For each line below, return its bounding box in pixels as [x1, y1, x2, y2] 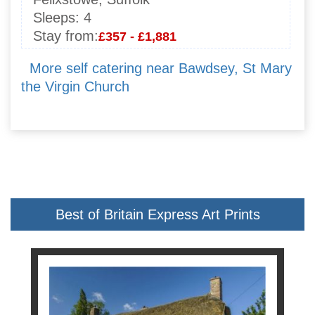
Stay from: [33, 28, 98, 44]
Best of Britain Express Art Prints [55, 206, 260, 222]
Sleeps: [33, 10, 79, 26]
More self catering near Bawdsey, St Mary [30, 60, 292, 77]
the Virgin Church [21, 79, 129, 95]
